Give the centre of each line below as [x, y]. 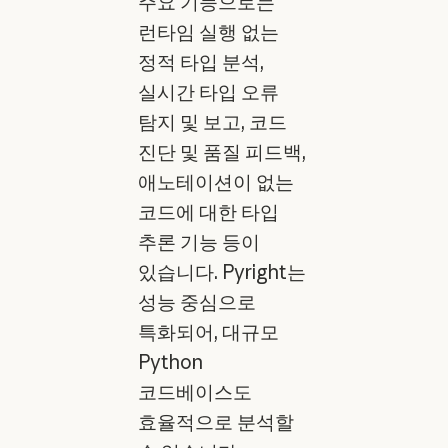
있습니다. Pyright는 [221, 271]
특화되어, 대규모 [208, 331]
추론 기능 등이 [198, 241]
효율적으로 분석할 [215, 421]
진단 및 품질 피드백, [221, 151]
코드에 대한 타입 [208, 211]
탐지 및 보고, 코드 [212, 121]
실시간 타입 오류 [208, 91]
